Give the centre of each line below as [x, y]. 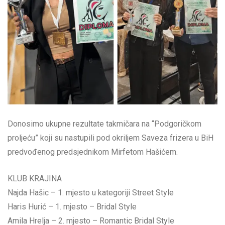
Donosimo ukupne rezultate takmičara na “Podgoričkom [104, 124]
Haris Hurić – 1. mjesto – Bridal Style [72, 207]
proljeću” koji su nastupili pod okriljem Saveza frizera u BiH [110, 138]
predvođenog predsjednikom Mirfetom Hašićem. [93, 152]
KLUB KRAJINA [35, 179]
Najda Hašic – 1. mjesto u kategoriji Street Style [91, 193]
